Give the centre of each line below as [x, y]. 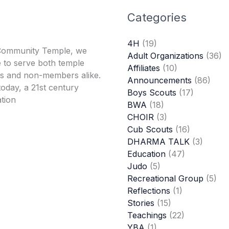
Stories [141, 203]
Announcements [159, 80]
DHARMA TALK [158, 141]
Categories [157, 17]
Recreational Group [165, 178]
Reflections [149, 190]
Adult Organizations [165, 55]
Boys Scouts [152, 92]
